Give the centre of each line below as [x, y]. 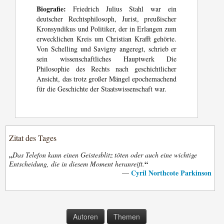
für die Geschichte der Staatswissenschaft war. [102, 89]
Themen [126, 217]
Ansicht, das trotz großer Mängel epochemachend [107, 79]
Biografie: [51, 9]
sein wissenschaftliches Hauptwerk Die [107, 59]
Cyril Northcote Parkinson [171, 173]
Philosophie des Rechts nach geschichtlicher [107, 69]
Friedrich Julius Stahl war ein [121, 9]
